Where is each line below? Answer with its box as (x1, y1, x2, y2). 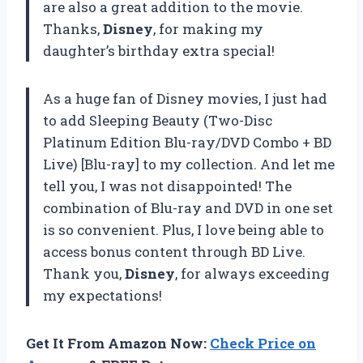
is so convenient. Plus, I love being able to (43, 220, 324, 239)
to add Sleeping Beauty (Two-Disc (43, 110, 272, 130)
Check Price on (210, 333, 316, 352)
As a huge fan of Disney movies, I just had (43, 88, 327, 108)
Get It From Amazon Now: (26, 333, 210, 352)
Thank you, (43, 263, 125, 283)
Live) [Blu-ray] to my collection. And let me (43, 154, 335, 173)
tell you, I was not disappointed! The (43, 176, 292, 195)
